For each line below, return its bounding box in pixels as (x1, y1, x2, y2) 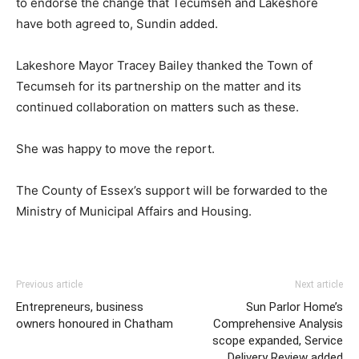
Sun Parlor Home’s (246, 300, 343, 314)
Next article (295, 279, 343, 290)
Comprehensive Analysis (213, 317, 343, 331)
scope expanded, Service (212, 333, 343, 348)
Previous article (16, 279, 83, 290)
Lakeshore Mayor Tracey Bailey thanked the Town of (16, 58, 313, 73)
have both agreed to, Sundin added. (16, 16, 218, 31)
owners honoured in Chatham (16, 317, 173, 331)
